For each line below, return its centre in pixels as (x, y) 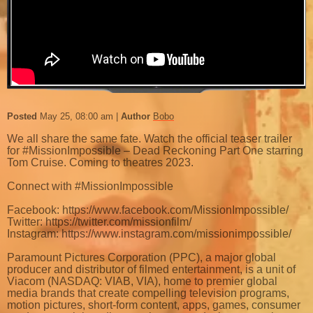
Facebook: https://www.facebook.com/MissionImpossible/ (148, 210)
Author (137, 117)
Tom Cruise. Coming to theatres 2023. (100, 163)
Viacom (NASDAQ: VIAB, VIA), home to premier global (142, 282)
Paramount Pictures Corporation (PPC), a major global (141, 258)
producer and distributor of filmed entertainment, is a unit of (151, 270)
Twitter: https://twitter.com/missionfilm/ (99, 222)
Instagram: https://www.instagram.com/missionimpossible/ (149, 234)
